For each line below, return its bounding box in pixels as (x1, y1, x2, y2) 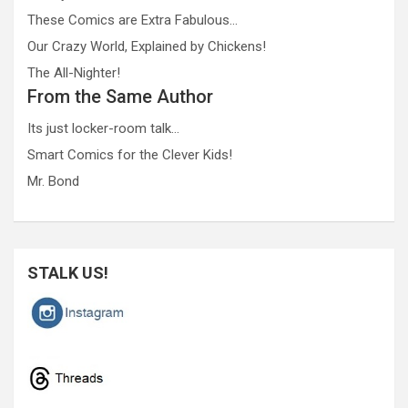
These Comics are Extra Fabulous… (27, 11, 238, 28)
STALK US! (27, 262, 108, 282)
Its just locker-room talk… (27, 119, 179, 137)
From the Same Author (27, 85, 213, 107)
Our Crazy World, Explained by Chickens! (27, 37, 266, 55)
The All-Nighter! (27, 64, 120, 81)
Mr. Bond (27, 172, 79, 189)
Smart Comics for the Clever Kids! (27, 146, 232, 163)
